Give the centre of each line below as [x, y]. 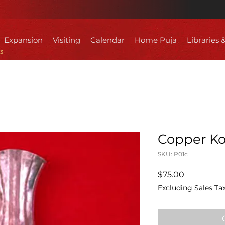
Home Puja [156, 40]
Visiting [67, 40]
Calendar [107, 40]
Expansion [23, 40]
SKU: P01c [173, 154]
